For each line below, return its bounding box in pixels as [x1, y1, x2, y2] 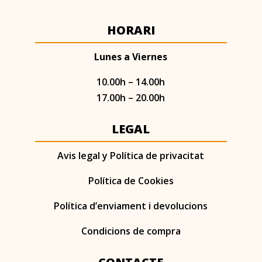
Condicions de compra [81, 225, 181, 238]
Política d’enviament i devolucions [54, 199, 208, 213]
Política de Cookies [88, 174, 174, 188]
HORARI [106, 22, 155, 39]
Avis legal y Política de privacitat [57, 149, 205, 163]
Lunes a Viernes [94, 50, 168, 64]
